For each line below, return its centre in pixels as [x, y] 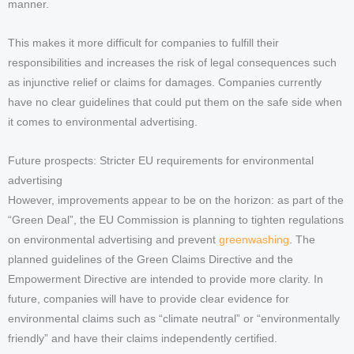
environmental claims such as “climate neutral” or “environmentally [174, 319]
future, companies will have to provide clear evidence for [149, 299]
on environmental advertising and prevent [113, 240]
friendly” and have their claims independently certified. [143, 339]
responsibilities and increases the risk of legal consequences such [172, 63]
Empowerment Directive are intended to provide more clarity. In [166, 280]
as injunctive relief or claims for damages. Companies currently [165, 83]
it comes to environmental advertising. [103, 122]
